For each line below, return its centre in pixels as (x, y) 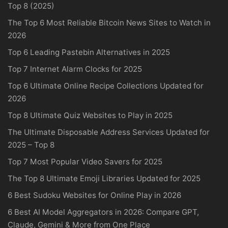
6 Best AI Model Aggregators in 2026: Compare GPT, (103, 212)
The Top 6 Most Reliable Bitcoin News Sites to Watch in (109, 22)
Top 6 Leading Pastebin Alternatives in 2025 (89, 52)
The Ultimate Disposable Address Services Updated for (109, 132)
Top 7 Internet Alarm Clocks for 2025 (75, 69)
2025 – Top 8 (31, 145)
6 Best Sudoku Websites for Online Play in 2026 (94, 195)
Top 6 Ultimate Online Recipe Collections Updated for (106, 85)
